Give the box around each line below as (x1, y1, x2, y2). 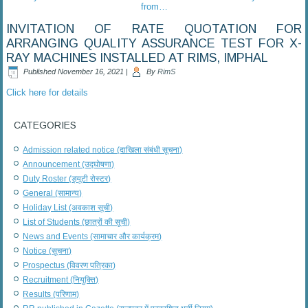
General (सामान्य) (23, 188, 82, 198)
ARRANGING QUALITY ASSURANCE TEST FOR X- (6, 36, 302, 50)
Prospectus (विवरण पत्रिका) (23, 260, 116, 270)
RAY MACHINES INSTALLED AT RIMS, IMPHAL (6, 50, 269, 65)
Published (23, 67, 56, 76)
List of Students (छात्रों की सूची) (23, 217, 131, 227)
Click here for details (6, 87, 89, 98)
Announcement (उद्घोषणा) (23, 159, 115, 169)
